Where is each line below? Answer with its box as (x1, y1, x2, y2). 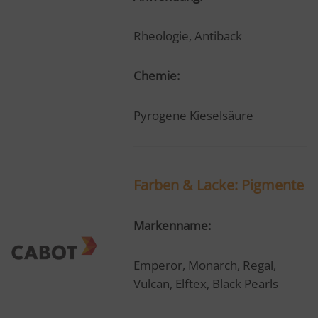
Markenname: (133, 217, 211, 234)
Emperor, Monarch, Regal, (133, 257, 276, 273)
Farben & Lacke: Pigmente (133, 175, 304, 194)
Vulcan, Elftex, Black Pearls (133, 275, 278, 292)
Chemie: (133, 67, 180, 84)
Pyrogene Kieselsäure (133, 107, 253, 124)
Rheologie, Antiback (133, 28, 242, 44)
